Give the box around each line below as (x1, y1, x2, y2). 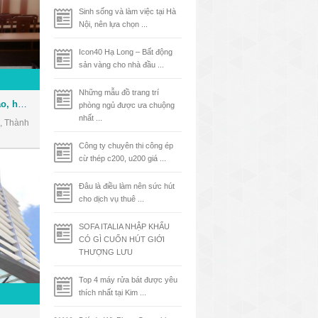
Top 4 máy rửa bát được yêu (79, 275, 177, 284)
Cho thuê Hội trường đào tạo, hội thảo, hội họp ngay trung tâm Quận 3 (18, 98, 27, 109)
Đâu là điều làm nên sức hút (79, 182, 175, 190)
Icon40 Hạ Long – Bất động (79, 48, 172, 56)
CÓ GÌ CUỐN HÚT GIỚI (79, 235, 165, 243)
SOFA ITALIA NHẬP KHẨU (79, 222, 170, 231)
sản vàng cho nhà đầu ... (79, 60, 164, 69)
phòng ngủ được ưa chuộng (79, 101, 175, 109)
